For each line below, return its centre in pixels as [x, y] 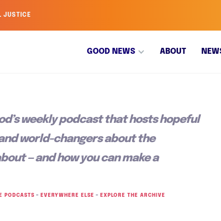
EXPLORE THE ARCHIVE [133, 195]
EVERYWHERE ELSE [67, 195]
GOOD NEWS [111, 52]
